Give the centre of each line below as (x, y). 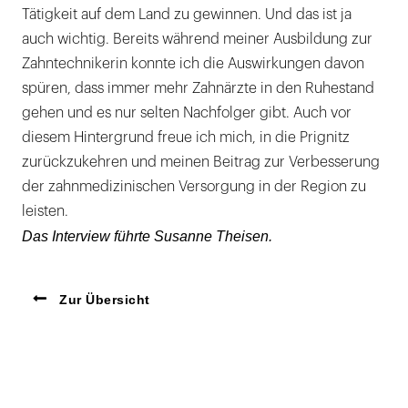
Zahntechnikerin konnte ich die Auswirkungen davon (193, 64)
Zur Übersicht (102, 300)
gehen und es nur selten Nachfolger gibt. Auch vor (187, 113)
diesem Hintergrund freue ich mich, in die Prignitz (186, 138)
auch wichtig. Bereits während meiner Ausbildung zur (197, 40)
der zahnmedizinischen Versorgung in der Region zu (194, 187)
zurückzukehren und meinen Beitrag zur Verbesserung (201, 163)
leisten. (45, 212)
